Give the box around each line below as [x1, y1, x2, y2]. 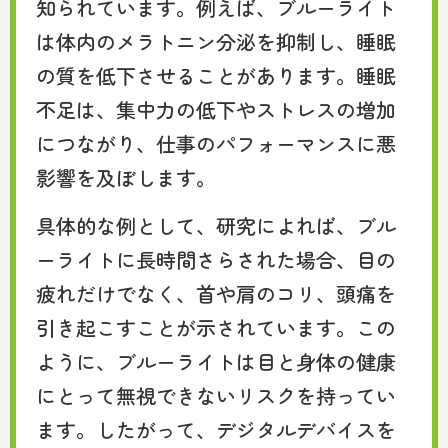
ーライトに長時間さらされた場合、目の [36, 245, 396, 275]
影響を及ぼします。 [36, 162, 216, 192]
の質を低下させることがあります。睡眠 [36, 60, 396, 90]
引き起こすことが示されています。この [36, 313, 396, 343]
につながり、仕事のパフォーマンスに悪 [36, 128, 396, 158]
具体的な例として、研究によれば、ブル [36, 211, 396, 241]
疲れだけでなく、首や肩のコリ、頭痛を [36, 279, 396, 309]
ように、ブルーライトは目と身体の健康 [36, 347, 396, 377]
